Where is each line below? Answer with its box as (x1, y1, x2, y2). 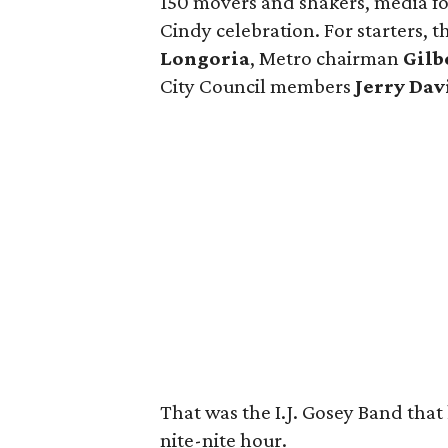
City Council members (160, 74, 356, 98)
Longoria (160, 46, 251, 70)
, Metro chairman (250, 46, 404, 70)
